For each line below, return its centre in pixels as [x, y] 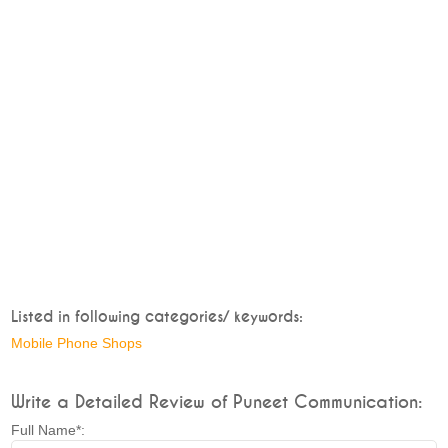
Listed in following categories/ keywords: [157, 316]
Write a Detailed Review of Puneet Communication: [217, 402]
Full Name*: [48, 430]
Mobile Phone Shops [77, 342]
